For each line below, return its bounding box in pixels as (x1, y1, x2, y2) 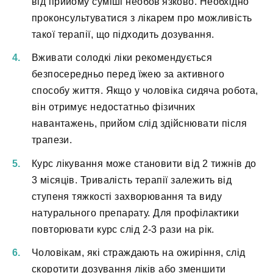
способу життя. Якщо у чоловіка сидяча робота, (32, 85, 258, 96)
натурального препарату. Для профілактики (32, 207, 239, 218)
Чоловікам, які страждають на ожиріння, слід (32, 247, 246, 258)
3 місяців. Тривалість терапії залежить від (32, 174, 232, 185)
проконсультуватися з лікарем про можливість (32, 13, 252, 24)
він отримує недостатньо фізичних (32, 102, 196, 113)
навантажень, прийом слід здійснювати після (32, 118, 247, 129)
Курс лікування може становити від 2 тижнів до (32, 158, 257, 169)
